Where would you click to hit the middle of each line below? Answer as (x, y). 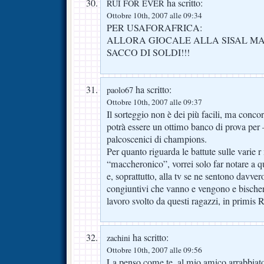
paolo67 (120, 90)
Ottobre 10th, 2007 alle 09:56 (154, 250)
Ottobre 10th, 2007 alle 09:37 (154, 102)
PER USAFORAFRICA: (154, 27)
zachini (118, 238)
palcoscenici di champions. (157, 139)
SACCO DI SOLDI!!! (148, 52)
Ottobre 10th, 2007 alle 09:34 (154, 15)
